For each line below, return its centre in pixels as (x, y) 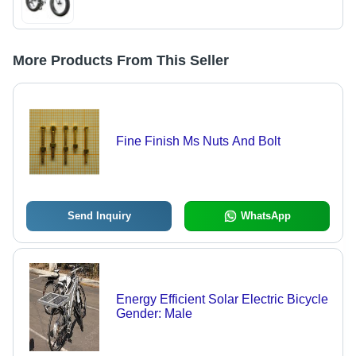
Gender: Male (154, 314)
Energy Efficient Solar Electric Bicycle (222, 300)
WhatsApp (265, 216)
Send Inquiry (99, 216)
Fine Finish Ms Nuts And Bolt (198, 141)
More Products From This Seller (121, 61)
